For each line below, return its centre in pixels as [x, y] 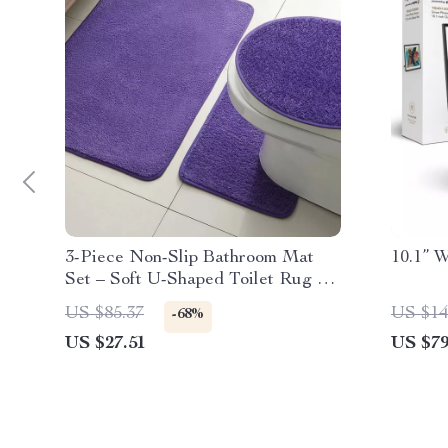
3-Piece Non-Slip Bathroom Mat [189, 258]
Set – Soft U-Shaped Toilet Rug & [197, 280]
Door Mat [103, 302]
